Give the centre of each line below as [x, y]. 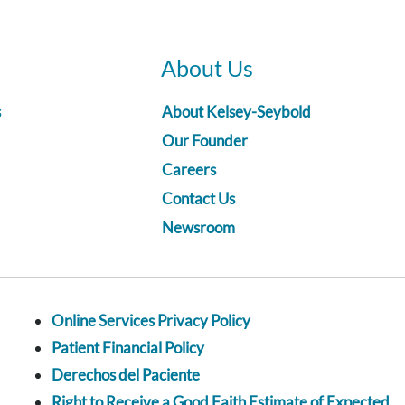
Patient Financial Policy [128, 348]
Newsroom [198, 228]
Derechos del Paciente [126, 375]
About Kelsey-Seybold [236, 112]
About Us [207, 68]
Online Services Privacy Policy [151, 321]
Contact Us [198, 199]
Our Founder [205, 141]
